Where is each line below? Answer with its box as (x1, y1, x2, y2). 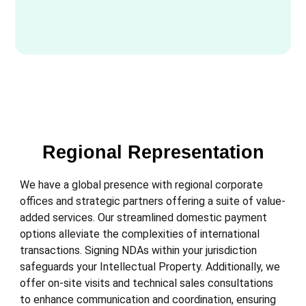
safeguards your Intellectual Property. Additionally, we (20, 260, 281, 274)
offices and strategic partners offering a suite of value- (20, 195, 286, 208)
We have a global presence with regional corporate (20, 178, 264, 192)
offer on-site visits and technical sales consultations (20, 277, 274, 290)
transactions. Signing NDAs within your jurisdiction (20, 244, 258, 258)
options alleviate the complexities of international (20, 227, 260, 241)
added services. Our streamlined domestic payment (20, 211, 268, 225)
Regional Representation (42, 142, 264, 163)
